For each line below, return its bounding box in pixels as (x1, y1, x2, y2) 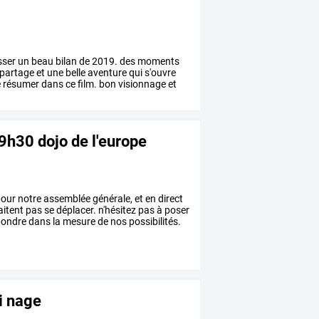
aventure (85, 67, 127, 79)
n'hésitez (96, 204, 137, 216)
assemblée (41, 193, 91, 205)
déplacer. (54, 204, 97, 216)
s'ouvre (142, 67, 177, 79)
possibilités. (127, 216, 182, 228)
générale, (90, 193, 133, 205)
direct (156, 193, 184, 205)
